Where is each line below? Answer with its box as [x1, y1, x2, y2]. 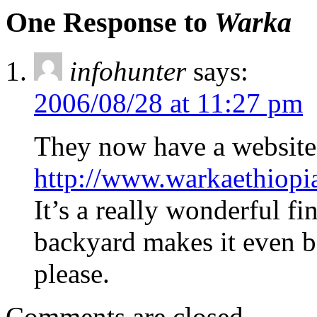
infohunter [69, 55, 186, 86]
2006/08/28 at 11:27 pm [34, 87, 303, 118]
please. [34, 258, 110, 289]
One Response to [6, 6, 214, 39]
